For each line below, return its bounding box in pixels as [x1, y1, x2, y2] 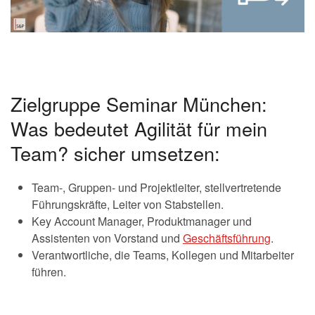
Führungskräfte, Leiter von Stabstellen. [32, 196, 224, 213]
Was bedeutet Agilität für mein [11, 115, 267, 143]
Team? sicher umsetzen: [11, 139, 220, 167]
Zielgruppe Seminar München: [11, 90, 267, 118]
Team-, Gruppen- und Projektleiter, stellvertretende [32, 179, 281, 196]
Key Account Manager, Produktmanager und [32, 213, 252, 230]
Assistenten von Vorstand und [32, 230, 183, 247]
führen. [32, 264, 66, 281]
